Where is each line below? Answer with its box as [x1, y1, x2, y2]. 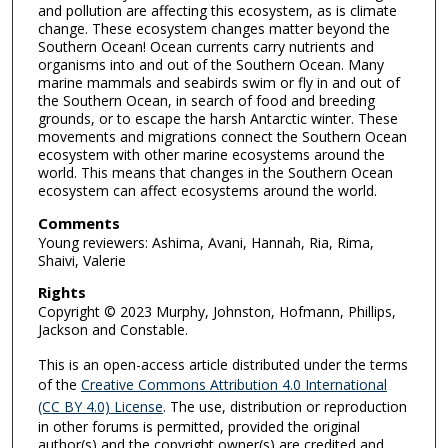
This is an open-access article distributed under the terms [37, 355, 408, 374]
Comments [37, 212, 120, 233]
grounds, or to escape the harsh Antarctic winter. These [37, 109, 398, 129]
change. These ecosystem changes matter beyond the [37, 19, 390, 39]
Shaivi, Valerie [37, 250, 126, 270]
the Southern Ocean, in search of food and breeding [37, 91, 375, 111]
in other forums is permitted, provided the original [37, 417, 360, 436]
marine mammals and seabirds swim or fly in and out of [37, 73, 400, 93]
